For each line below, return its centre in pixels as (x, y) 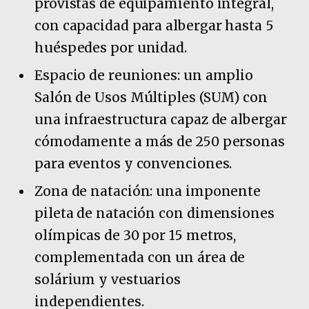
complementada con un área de (140, 258)
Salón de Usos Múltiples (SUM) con (151, 97)
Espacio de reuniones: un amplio (144, 75)
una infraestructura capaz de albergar (161, 119)
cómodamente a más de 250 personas (160, 141)
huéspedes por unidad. (111, 47)
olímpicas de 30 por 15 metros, (136, 236)
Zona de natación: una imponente (148, 191)
